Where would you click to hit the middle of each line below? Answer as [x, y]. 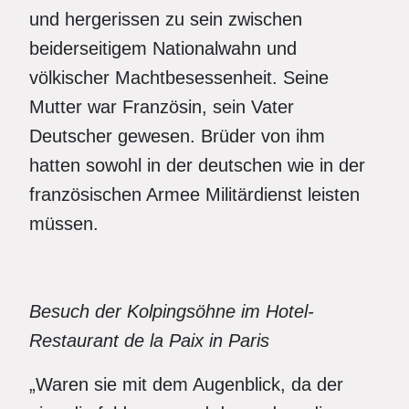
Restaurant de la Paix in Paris [149, 341]
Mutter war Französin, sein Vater [162, 107]
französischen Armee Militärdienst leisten [194, 194]
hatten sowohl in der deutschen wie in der [197, 165]
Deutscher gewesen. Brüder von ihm [177, 136]
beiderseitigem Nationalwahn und [163, 48]
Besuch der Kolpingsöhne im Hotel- [172, 311]
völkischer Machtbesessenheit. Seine [179, 78]
